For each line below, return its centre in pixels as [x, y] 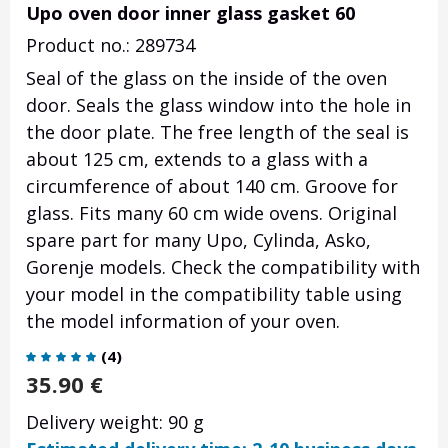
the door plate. [93, 132]
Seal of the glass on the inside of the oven [206, 78]
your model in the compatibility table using [214, 294]
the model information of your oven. [183, 321]
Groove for [349, 186]
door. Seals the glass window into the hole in [218, 105]
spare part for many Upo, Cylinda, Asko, [198, 240]
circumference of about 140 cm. [163, 186]
